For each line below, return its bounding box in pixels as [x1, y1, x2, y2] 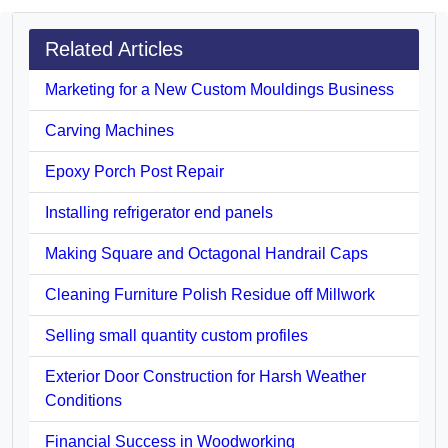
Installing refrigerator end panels [45, 203, 273, 221]
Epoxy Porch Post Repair [45, 162, 224, 180]
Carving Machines [45, 121, 174, 139]
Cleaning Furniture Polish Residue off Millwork [45, 285, 375, 303]
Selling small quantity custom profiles [45, 326, 308, 344]
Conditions [45, 391, 122, 409]
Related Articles [45, 37, 183, 60]
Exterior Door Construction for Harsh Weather [45, 367, 366, 385]
